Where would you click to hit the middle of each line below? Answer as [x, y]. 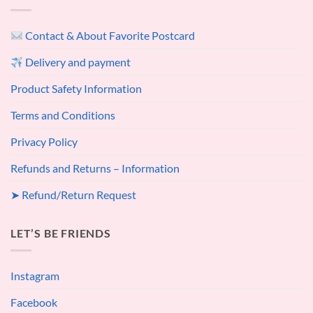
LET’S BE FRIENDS [61, 233]
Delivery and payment [77, 62]
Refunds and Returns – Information [95, 168]
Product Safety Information [76, 89]
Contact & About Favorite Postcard [109, 36]
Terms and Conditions [63, 115]
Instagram [35, 275]
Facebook [34, 302]
